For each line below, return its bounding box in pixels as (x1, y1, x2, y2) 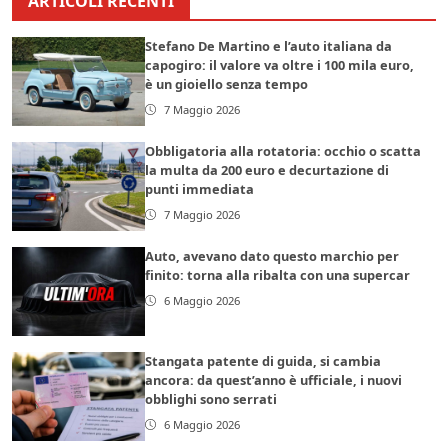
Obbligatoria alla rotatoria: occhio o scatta (145, 142, 422, 161)
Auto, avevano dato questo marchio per (145, 247, 400, 266)
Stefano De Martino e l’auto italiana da (145, 37, 393, 56)
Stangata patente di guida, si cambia (145, 352, 382, 371)
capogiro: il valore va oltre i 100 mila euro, (145, 56, 415, 75)
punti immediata (145, 180, 255, 199)
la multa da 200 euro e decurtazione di (145, 161, 390, 180)
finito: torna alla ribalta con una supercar (145, 266, 411, 285)
